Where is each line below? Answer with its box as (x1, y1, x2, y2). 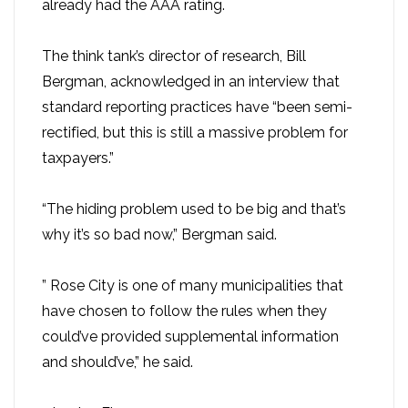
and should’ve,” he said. (42, 353, 193, 372)
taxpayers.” (42, 149, 114, 168)
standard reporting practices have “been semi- (42, 98, 352, 117)
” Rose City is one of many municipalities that (42, 277, 343, 295)
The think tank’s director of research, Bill (42, 47, 306, 66)
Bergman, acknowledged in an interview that (42, 73, 340, 91)
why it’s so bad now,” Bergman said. (42, 226, 277, 244)
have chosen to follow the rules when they (42, 302, 327, 321)
